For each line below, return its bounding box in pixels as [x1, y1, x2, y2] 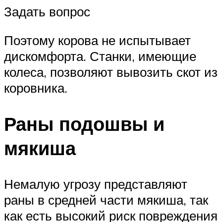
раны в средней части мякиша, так [4, 191, 208, 208]
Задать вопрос [4, 3, 90, 20]
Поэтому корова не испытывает [4, 32, 191, 48]
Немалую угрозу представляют [4, 175, 187, 192]
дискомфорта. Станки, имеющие [4, 48, 196, 64]
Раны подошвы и [4, 111, 165, 136]
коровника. [4, 79, 67, 96]
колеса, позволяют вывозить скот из [4, 63, 218, 80]
